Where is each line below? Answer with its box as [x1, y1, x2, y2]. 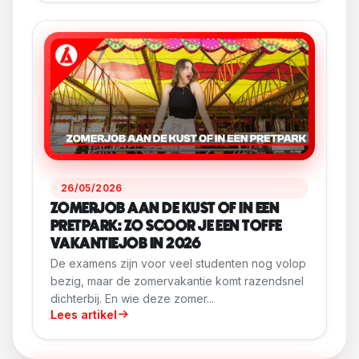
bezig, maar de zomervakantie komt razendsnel [50, 273, 304, 288]
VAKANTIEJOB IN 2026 [50, 236, 201, 252]
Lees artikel [50, 307, 117, 321]
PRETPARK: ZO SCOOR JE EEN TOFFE [50, 218, 282, 234]
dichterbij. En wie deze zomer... [50, 291, 214, 305]
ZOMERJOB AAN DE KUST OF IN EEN [50, 200, 280, 216]
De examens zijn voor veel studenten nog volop [50, 256, 306, 270]
